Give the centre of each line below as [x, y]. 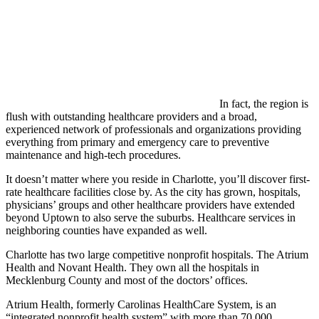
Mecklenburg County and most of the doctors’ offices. [127, 280]
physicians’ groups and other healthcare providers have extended [150, 204]
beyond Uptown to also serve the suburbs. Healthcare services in [151, 217]
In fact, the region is [264, 103]
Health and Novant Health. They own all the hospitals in [132, 267]
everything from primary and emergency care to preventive [137, 142]
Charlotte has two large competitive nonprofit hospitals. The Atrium [157, 254]
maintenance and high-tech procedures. [93, 155]
